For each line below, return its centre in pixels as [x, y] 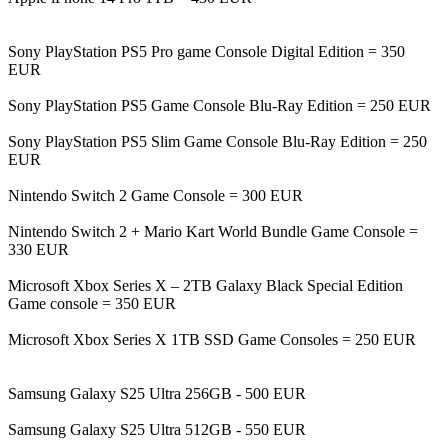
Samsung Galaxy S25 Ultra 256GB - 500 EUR [157, 393]
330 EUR [38, 249]
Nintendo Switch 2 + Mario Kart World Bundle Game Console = [213, 231]
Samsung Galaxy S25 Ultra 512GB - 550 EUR [157, 429]
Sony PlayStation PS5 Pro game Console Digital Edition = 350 [206, 51]
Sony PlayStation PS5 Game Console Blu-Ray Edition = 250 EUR [219, 105]
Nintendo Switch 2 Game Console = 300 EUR [155, 195]
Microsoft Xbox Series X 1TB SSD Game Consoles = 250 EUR [212, 339]
